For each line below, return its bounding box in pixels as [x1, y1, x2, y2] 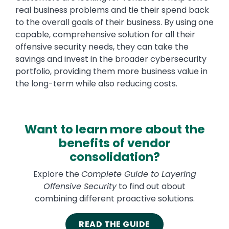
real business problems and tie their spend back [15, 4, 209, 16]
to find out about [117, 180, 186, 193]
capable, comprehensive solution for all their [15, 29, 195, 41]
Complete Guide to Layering [81, 168, 196, 180]
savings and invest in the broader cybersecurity [15, 53, 207, 65]
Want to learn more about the [24, 121, 205, 138]
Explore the [33, 168, 81, 180]
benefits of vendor [58, 135, 171, 152]
